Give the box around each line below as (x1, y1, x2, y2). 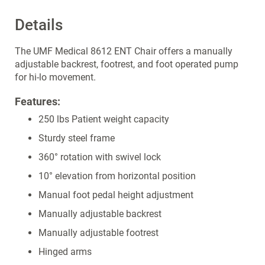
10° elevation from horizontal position (38, 170, 196, 182)
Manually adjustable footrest (38, 227, 159, 238)
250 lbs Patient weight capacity (38, 114, 169, 125)
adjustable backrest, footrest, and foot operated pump (15, 59, 238, 70)
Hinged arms (38, 246, 92, 257)
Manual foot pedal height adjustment (38, 189, 193, 201)
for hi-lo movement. (15, 72, 96, 83)
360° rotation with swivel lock (38, 151, 161, 163)
